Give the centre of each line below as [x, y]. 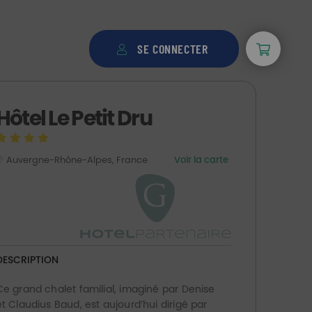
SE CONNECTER [173, 49]
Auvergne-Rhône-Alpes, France [78, 160]
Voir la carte [201, 160]
